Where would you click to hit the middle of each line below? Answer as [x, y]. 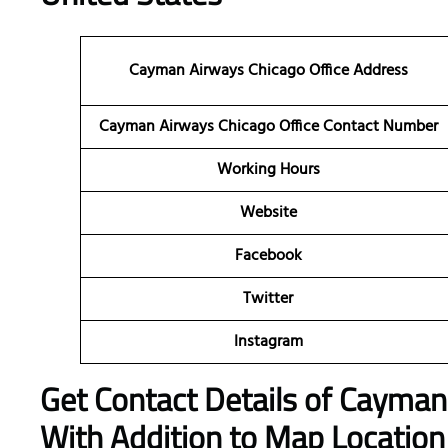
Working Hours [268, 170]
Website [268, 213]
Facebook [268, 256]
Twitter [268, 299]
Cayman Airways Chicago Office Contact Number [268, 127]
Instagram [268, 342]
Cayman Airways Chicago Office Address [268, 71]
